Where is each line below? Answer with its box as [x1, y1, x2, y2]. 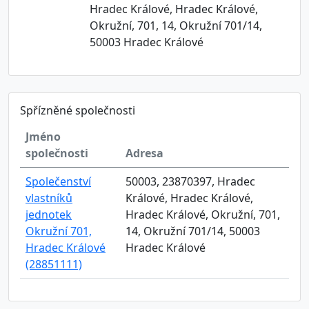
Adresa [126, 146, 163, 161]
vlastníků [26, 190, 72, 206]
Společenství [26, 174, 91, 189]
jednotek [26, 207, 72, 222]
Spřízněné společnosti [20, 103, 135, 118]
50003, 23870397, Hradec [126, 174, 255, 189]
